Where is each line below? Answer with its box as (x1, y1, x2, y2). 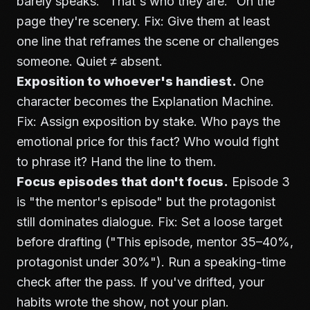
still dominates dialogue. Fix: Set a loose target (17, 215, 282, 229)
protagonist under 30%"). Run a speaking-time (17, 255, 286, 269)
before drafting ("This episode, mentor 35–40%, (17, 235, 293, 249)
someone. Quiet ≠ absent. (17, 54, 163, 69)
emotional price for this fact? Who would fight (17, 134, 279, 149)
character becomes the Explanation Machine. (17, 94, 274, 109)
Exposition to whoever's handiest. (17, 74, 237, 89)
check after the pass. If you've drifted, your (17, 275, 264, 289)
